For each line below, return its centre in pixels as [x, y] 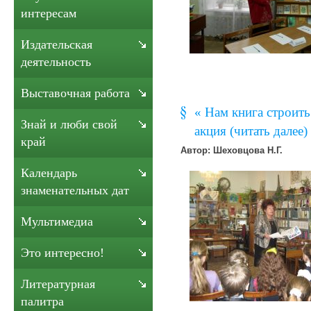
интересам [49, 13]
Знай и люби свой [69, 124]
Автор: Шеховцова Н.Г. [232, 150]
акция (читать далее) [251, 131]
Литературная [58, 284]
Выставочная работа [75, 93]
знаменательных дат [75, 190]
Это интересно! [62, 253]
